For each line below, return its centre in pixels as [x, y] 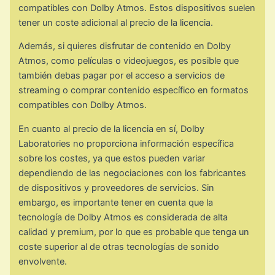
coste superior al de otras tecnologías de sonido [119, 247]
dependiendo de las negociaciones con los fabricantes [133, 173]
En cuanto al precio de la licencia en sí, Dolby [112, 129]
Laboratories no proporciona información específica [126, 144]
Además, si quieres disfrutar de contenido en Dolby [125, 46]
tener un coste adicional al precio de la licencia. [116, 22]
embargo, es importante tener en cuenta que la [116, 203]
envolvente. [43, 262]
